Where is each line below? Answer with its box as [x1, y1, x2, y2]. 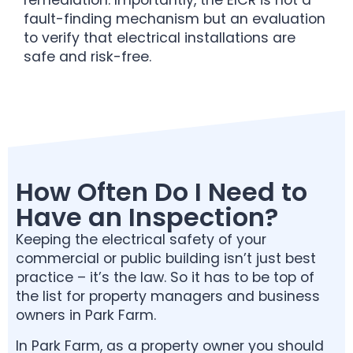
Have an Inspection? [16, 199, 278, 236]
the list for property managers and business [16, 287, 320, 307]
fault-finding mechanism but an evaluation [24, 9, 325, 28]
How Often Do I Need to [16, 174, 307, 210]
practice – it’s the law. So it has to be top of [16, 268, 314, 288]
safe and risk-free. [24, 46, 151, 66]
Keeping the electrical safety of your [16, 230, 266, 250]
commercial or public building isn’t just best [16, 249, 316, 269]
